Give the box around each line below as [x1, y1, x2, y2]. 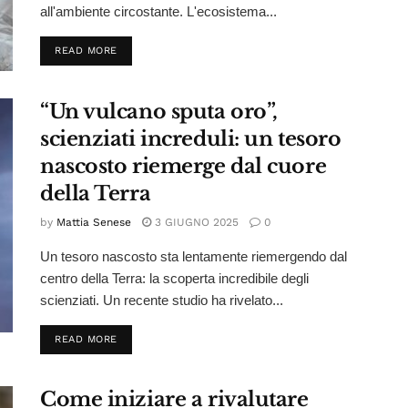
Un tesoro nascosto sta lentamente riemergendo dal [40, 249, 347, 265]
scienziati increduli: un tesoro [40, 127, 342, 152]
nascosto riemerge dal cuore [40, 154, 327, 179]
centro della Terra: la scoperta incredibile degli [40, 270, 309, 287]
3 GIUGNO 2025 [151, 216, 239, 229]
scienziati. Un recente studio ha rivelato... [40, 292, 283, 309]
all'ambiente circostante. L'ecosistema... [40, 3, 277, 19]
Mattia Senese [56, 216, 131, 229]
